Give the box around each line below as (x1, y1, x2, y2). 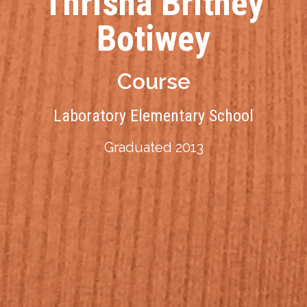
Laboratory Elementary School (53, 106, 254, 125)
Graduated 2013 (103, 138, 204, 156)
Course (116, 68, 191, 94)
